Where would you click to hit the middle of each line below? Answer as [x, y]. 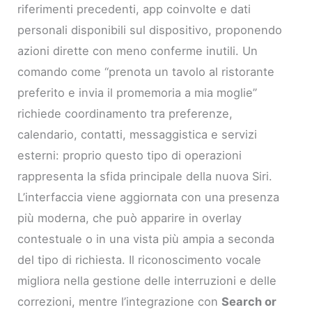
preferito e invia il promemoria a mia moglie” [138, 92]
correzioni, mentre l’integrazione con [120, 301]
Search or [249, 301]
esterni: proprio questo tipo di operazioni [130, 155]
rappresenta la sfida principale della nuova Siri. [145, 176]
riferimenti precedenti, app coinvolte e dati [134, 9]
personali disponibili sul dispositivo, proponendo [150, 30]
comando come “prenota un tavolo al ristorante [146, 71]
